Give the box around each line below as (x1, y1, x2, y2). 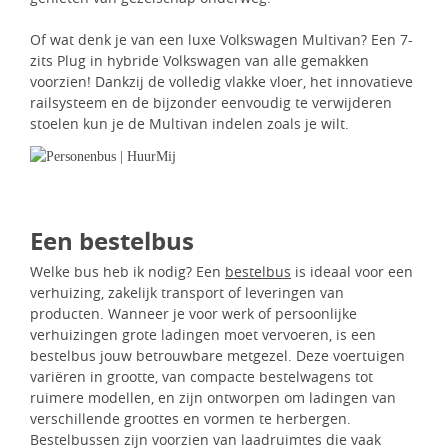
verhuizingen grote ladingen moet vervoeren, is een (30, 324, 376, 344)
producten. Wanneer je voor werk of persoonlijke (30, 303, 357, 323)
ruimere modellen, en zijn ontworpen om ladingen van (30, 387, 396, 407)
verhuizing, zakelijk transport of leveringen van (30, 282, 344, 302)
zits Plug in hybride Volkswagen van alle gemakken (30, 51, 369, 70)
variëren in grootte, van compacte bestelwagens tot (30, 366, 373, 386)
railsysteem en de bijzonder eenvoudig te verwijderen (30, 93, 392, 112)
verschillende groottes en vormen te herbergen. (30, 408, 351, 428)
